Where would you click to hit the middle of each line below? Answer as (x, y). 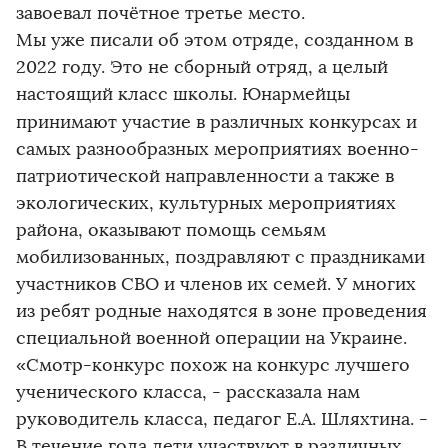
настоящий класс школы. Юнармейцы (183, 94)
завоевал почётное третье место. (160, 13)
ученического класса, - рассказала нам (188, 392)
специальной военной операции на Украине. (211, 338)
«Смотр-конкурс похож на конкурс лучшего (213, 365)
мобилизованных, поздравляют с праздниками (220, 257)
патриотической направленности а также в (205, 176)
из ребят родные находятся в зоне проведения (221, 311)
